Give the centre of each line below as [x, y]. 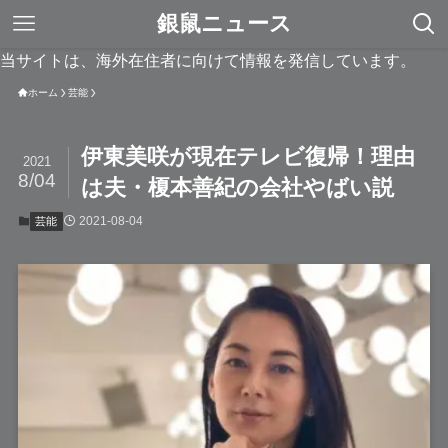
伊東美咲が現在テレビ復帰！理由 [248, 157]
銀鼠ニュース [224, 23]
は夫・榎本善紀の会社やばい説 [238, 188]
